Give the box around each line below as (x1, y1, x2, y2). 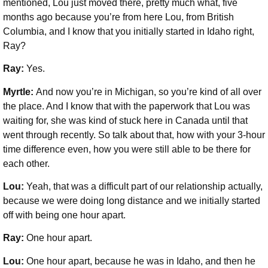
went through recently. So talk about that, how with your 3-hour (3, 129, 265, 140)
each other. (3, 158, 52, 169)
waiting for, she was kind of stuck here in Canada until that (3, 115, 248, 126)
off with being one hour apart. (3, 209, 126, 220)
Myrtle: (3, 86, 36, 97)
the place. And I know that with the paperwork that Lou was (3, 100, 250, 111)
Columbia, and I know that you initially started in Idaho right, (3, 26, 254, 36)
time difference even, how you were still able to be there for (3, 144, 251, 154)
